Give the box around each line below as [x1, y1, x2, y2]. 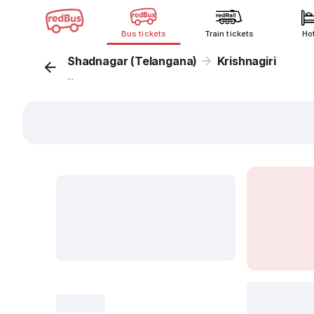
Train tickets [205, 29, 254, 39]
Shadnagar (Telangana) [67, 54, 198, 68]
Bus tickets [121, 29, 166, 39]
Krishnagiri [217, 54, 276, 68]
